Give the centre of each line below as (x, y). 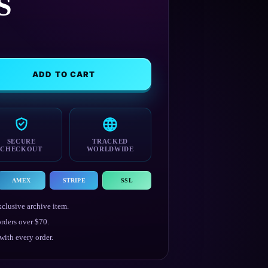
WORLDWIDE (110, 149)
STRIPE (74, 180)
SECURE (21, 141)
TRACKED (110, 141)
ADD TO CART (64, 74)
